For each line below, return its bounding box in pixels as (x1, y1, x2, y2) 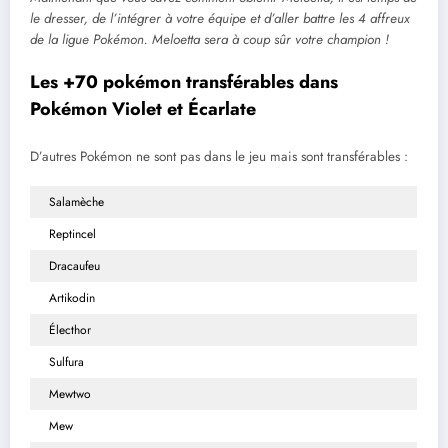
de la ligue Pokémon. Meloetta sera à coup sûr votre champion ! (30, 29, 389, 49)
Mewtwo (49, 384, 91, 403)
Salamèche (49, 192, 104, 211)
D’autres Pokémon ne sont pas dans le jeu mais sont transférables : (30, 146, 408, 166)
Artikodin (49, 288, 95, 307)
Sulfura (49, 352, 84, 371)
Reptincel (49, 224, 96, 243)
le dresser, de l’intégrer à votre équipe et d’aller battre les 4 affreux (30, 8, 410, 28)
